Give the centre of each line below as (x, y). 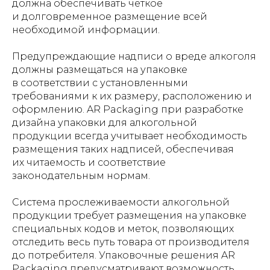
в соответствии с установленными (100, 83)
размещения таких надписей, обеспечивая (123, 149)
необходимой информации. (86, 30)
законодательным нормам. (81, 176)
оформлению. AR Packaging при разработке (128, 109)
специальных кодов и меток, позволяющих (123, 229)
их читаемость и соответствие (89, 162)
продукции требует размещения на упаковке (129, 215)
